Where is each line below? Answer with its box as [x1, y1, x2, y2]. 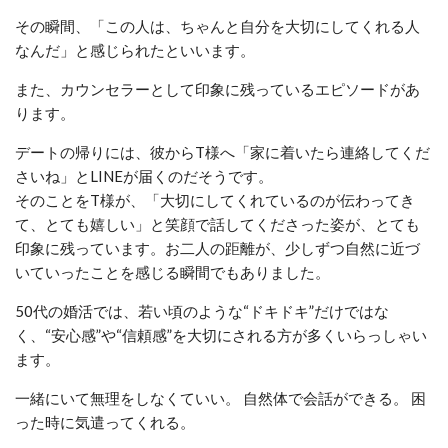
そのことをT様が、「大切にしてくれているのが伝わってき [15, 190, 415, 209]
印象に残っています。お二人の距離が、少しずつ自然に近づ [15, 238, 420, 257]
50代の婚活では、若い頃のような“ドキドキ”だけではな [15, 301, 389, 320]
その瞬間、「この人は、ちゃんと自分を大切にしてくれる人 [15, 16, 420, 35]
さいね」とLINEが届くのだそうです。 [15, 166, 273, 185]
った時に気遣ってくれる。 [15, 412, 195, 431]
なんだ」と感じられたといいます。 [15, 40, 255, 59]
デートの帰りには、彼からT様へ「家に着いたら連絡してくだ [15, 142, 430, 161]
